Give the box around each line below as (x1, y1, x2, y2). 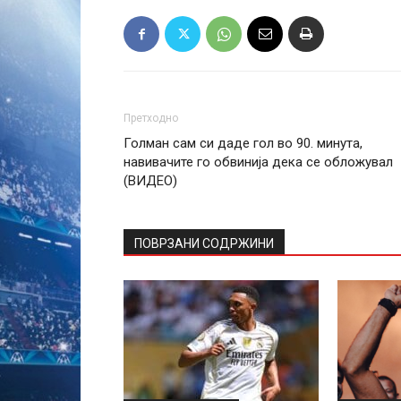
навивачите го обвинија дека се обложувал (124, 154, 393, 170)
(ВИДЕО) (124, 173, 177, 189)
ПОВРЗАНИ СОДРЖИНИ (134, 236, 274, 251)
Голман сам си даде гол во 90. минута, (124, 135, 363, 151)
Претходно (124, 112, 178, 124)
